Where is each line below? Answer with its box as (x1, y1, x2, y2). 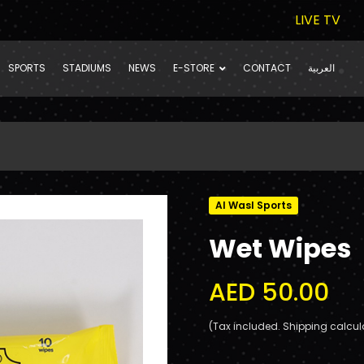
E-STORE (173, 61, 215, 75)
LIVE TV (295, 11, 340, 29)
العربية (308, 61, 336, 75)
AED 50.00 (209, 275, 329, 310)
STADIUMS (63, 61, 112, 75)
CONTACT (243, 61, 292, 75)
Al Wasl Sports (215, 198, 292, 212)
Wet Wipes (209, 230, 351, 266)
